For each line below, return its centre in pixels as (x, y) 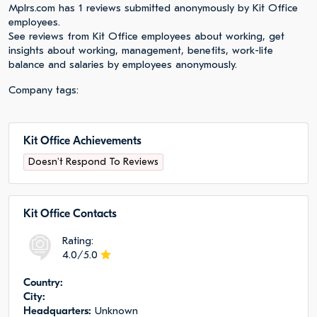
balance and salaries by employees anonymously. (123, 64)
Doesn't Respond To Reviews (93, 162)
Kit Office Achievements (82, 141)
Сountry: (43, 282)
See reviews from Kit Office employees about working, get (146, 36)
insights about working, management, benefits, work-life (141, 50)
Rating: (78, 240)
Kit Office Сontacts (70, 214)
